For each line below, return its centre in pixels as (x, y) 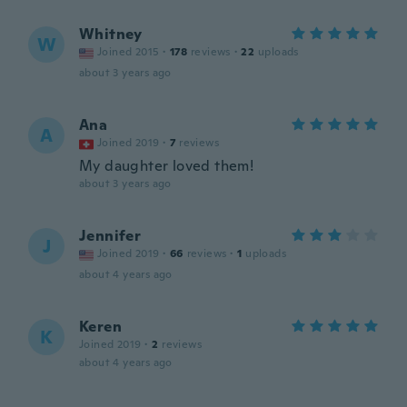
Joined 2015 (129, 52)
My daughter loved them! (167, 166)
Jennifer (110, 236)
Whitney (111, 34)
